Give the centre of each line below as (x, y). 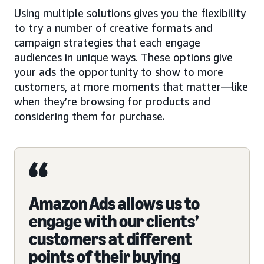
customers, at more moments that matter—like (131, 86)
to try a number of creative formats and (113, 27)
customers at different (110, 239)
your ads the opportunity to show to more (119, 72)
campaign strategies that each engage (107, 42)
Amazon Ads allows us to (114, 204)
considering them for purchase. (90, 116)
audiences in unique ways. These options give (123, 57)
